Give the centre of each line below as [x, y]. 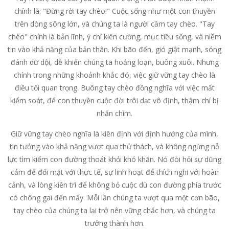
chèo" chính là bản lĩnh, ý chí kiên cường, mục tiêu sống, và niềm [114, 37]
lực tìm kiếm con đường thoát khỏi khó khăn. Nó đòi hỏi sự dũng [114, 159]
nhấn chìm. [114, 113]
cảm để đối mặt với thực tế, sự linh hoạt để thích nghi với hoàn [114, 172]
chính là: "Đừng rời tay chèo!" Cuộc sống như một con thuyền [114, 11]
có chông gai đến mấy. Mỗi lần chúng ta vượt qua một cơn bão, [114, 198]
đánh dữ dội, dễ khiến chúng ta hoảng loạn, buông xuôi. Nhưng [114, 62]
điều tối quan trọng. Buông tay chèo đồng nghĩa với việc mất [114, 88]
